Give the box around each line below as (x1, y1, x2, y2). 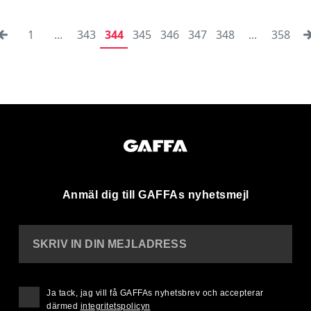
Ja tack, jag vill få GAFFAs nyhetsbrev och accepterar (47, 287, 264, 298)
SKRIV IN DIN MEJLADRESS (33, 237, 187, 250)
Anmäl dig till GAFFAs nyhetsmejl (62, 188, 249, 201)
